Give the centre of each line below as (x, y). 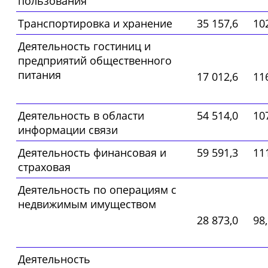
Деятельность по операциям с (97, 190)
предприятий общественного (95, 61)
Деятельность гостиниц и (84, 46)
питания (39, 75)
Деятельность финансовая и (92, 153)
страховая (44, 167)
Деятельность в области (81, 116)
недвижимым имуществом (87, 204)
